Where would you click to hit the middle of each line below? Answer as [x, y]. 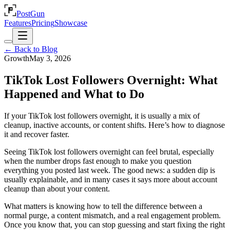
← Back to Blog [31, 49]
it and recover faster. [37, 134]
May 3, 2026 [50, 58]
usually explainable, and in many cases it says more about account [111, 179]
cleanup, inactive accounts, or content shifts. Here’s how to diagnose [114, 125]
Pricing [43, 23]
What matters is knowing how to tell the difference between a [103, 206]
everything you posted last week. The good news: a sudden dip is [110, 170]
